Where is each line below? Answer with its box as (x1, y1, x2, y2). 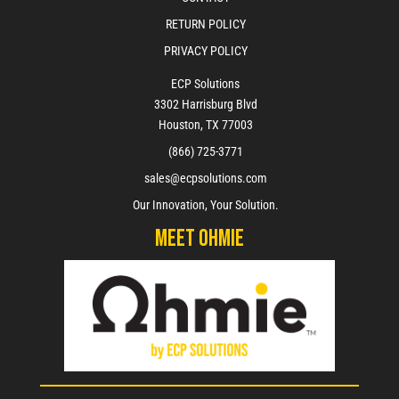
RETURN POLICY (165, 17, 246, 31)
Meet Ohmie (154, 225, 244, 254)
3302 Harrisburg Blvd (153, 97, 257, 112)
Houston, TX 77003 (158, 118, 253, 133)
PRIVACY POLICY (163, 44, 248, 58)
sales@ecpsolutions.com (143, 171, 267, 186)
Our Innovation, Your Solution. (132, 198, 279, 213)
